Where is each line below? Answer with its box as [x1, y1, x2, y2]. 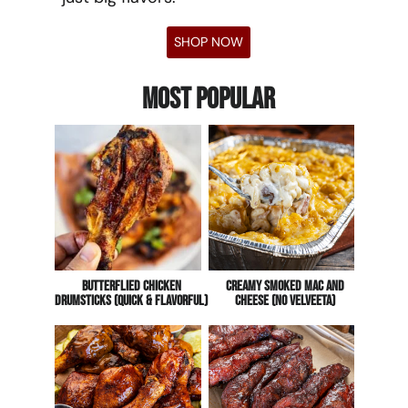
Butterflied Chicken [81, 278, 181, 296]
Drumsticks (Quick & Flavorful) [55, 292, 209, 311]
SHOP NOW [173, 33, 243, 50]
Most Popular [141, 81, 275, 117]
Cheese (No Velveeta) [234, 292, 335, 311]
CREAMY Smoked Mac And [225, 278, 344, 296]
